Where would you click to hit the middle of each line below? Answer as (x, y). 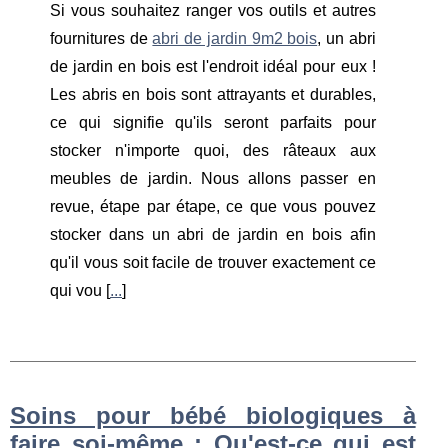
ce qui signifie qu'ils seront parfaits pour (213, 122)
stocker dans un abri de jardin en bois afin (213, 234)
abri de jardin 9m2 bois (235, 38)
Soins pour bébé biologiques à (213, 415)
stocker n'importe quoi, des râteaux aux (213, 150)
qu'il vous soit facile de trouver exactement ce (213, 262)
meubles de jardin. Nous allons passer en (213, 178)
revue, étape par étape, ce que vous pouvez (213, 206)
